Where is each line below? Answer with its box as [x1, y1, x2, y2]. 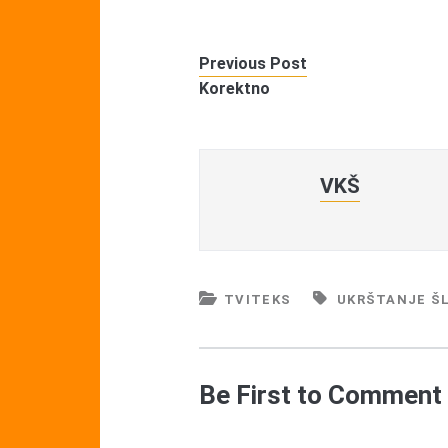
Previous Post [199, 54, 308, 74]
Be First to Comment [199, 380, 443, 411]
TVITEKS [224, 292, 292, 308]
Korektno [199, 79, 271, 99]
